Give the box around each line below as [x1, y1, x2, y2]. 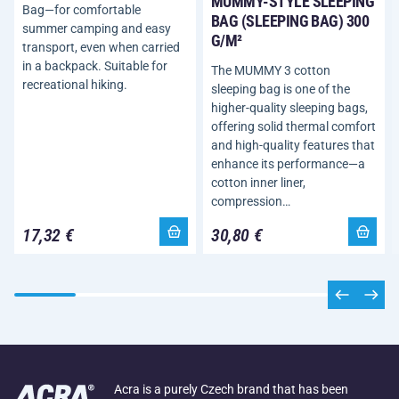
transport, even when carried [22, 40, 180, 55]
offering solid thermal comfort [211, 118, 376, 134]
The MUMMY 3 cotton [211, 62, 330, 77]
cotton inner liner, [211, 175, 305, 190]
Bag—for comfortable [22, 3, 141, 18]
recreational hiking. [22, 77, 127, 93]
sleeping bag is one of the [211, 81, 350, 96]
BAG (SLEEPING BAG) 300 [211, 11, 370, 30]
